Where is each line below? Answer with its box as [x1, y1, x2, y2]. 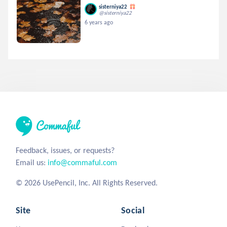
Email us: [16, 158, 48, 167]
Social [121, 205, 145, 216]
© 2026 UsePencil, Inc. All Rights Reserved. [16, 178, 158, 187]
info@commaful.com [48, 158, 117, 167]
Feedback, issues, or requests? [16, 145, 115, 155]
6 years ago [85, 19, 113, 26]
